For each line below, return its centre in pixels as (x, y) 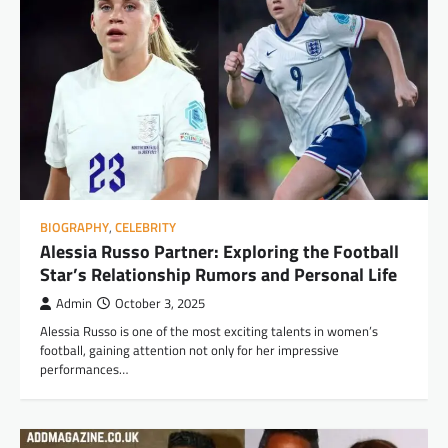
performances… (84, 368)
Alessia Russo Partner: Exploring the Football (219, 251)
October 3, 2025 (160, 303)
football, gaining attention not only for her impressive (189, 349)
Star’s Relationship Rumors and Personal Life (218, 274)
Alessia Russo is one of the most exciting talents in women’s (209, 330)
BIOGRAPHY (74, 227)
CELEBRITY (145, 227)
